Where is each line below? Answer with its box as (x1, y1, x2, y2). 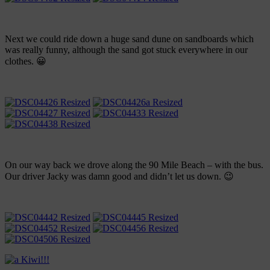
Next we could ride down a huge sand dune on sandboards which (5, 34, 254, 45)
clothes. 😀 (5, 56, 46, 67)
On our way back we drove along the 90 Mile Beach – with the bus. (5, 160, 263, 171)
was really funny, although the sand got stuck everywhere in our (5, 45, 248, 55)
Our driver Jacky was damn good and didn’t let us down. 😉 (5, 171, 234, 182)
